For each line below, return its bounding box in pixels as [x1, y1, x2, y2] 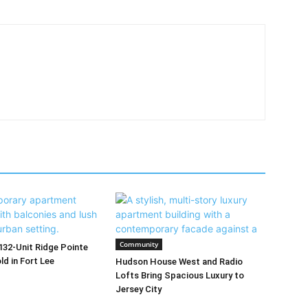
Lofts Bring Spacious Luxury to [115, 270, 244, 280]
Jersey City [115, 284, 162, 294]
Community [120, 239, 158, 249]
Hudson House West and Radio [115, 256, 243, 267]
